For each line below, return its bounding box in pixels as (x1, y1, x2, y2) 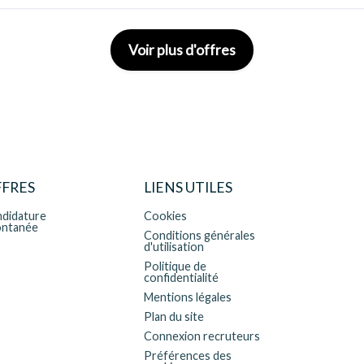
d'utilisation (144, 240, 205, 253)
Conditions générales (144, 228, 256, 242)
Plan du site (144, 310, 205, 323)
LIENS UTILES (144, 179, 233, 196)
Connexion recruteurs (144, 329, 261, 343)
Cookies (144, 209, 188, 223)
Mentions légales (144, 290, 232, 304)
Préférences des (144, 349, 232, 362)
